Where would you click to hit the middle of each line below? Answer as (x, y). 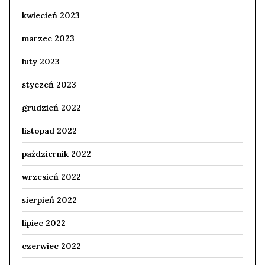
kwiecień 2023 (51, 16)
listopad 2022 (49, 131)
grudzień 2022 (51, 108)
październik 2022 (56, 154)
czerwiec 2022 (51, 246)
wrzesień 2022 (51, 177)
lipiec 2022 (44, 223)
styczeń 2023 (49, 85)
